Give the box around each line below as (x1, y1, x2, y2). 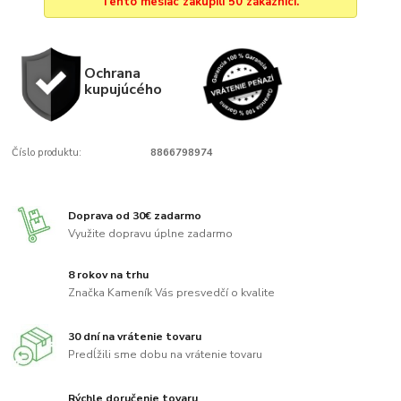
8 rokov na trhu (68, 268, 149, 283)
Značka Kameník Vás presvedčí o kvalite (68, 286, 276, 300)
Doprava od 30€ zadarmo (68, 209, 202, 224)
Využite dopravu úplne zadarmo (68, 226, 234, 241)
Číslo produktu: (12, 145, 82, 159)
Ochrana (83, 62, 141, 83)
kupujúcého (83, 78, 162, 99)
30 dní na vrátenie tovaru (68, 328, 202, 344)
